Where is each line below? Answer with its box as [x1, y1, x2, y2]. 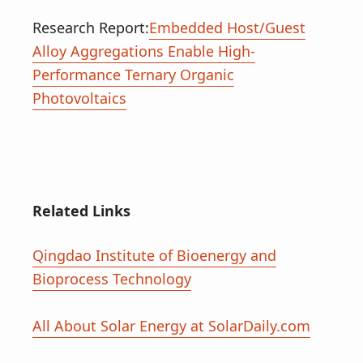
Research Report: [32, 18, 149, 37]
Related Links [32, 201, 130, 220]
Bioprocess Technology [32, 269, 191, 288]
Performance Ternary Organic [32, 65, 234, 84]
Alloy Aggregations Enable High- [32, 41, 255, 61]
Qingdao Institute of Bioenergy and [32, 246, 276, 265]
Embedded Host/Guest [149, 18, 305, 37]
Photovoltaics [32, 88, 126, 108]
